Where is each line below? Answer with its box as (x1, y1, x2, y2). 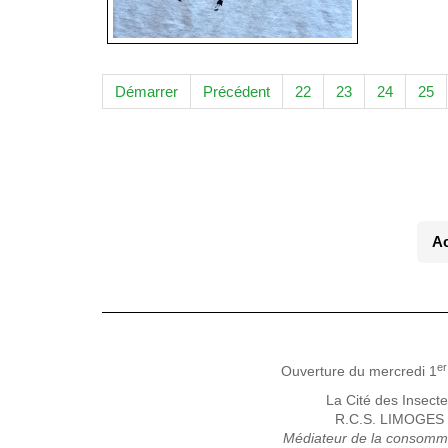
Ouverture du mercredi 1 (281, 363, 437, 380)
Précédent (203, 83, 270, 101)
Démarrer (115, 83, 178, 101)
